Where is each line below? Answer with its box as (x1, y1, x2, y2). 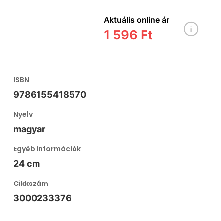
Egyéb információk (13, 144, 81, 154)
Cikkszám (13, 179, 49, 188)
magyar (13, 124, 46, 134)
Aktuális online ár (103, 15, 169, 25)
